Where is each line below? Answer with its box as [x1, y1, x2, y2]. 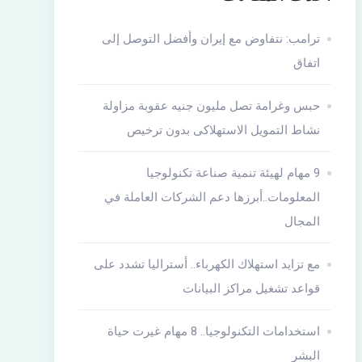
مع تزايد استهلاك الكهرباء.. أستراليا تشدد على [94, 257, 321, 271]
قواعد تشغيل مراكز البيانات [183, 281, 321, 296]
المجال [284, 214, 321, 229]
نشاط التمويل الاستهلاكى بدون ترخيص [127, 123, 321, 137]
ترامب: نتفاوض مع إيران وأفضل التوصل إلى [102, 32, 321, 46]
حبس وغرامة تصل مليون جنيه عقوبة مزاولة [103, 99, 321, 113]
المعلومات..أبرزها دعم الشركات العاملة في [104, 190, 321, 204]
